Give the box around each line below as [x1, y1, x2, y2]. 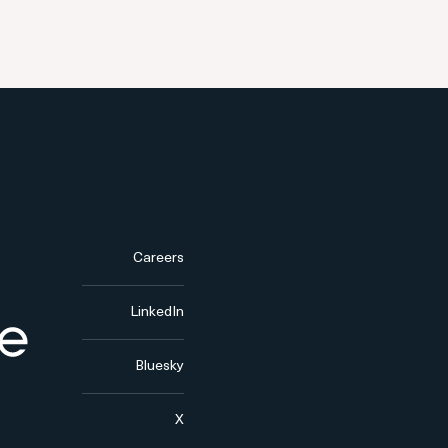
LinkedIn [130, 304, 185, 320]
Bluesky [135, 358, 185, 374]
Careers [133, 250, 185, 266]
